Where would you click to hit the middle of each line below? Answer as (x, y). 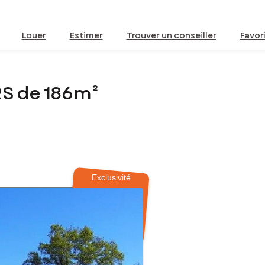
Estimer (86, 35)
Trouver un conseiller (171, 35)
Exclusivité (112, 178)
